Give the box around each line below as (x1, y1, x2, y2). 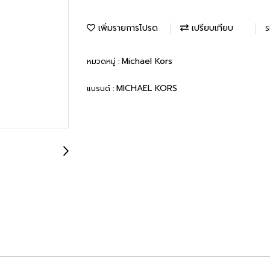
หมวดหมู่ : (87, 55, 122, 67)
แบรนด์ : (87, 83, 116, 94)
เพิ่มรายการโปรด (95, 22, 158, 35)
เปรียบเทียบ (189, 22, 233, 35)
